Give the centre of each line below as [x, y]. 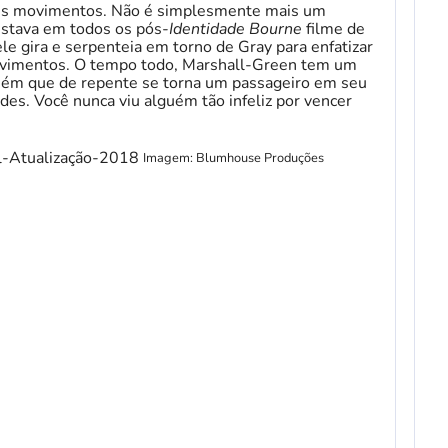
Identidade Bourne [237, 28]
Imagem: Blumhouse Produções [233, 157]
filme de [335, 28]
